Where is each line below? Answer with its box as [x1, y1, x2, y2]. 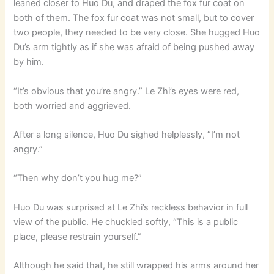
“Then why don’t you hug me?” [13, 172, 143, 184]
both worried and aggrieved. [13, 100, 131, 111]
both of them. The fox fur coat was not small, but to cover [13, 12, 254, 24]
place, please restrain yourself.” [13, 231, 142, 242]
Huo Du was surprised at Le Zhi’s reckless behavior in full [13, 201, 248, 213]
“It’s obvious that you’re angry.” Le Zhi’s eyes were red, [13, 85, 240, 97]
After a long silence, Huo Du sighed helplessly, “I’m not [13, 129, 240, 141]
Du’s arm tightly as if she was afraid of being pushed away [13, 42, 255, 53]
